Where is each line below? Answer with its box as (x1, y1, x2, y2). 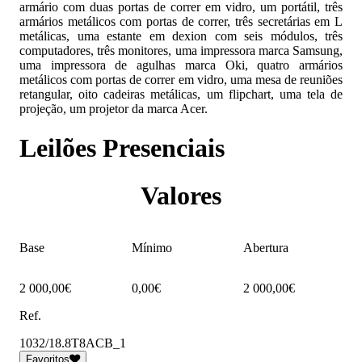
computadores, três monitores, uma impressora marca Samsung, (19, 43, 343, 57)
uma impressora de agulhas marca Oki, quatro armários (19, 57, 343, 72)
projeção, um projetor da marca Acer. (19, 101, 208, 116)
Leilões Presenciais (19, 133, 225, 163)
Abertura (243, 241, 289, 255)
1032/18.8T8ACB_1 (19, 336, 126, 351)
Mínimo (131, 241, 172, 255)
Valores (141, 180, 221, 210)
